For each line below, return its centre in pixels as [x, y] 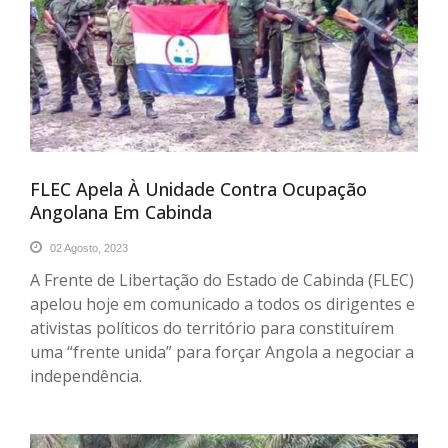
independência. [86, 375]
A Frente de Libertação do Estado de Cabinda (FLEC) [222, 279]
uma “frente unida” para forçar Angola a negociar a [222, 351]
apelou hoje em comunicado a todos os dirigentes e [222, 303]
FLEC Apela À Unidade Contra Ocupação [198, 188]
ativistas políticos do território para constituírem [212, 327]
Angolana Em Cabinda [121, 211]
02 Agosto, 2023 [87, 247]
